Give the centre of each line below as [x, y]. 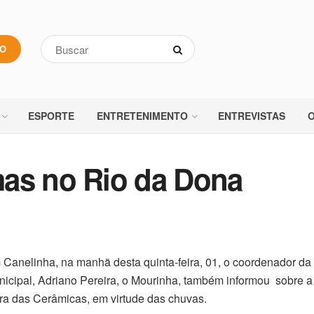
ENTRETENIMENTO [142, 116]
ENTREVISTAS [252, 116]
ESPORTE [51, 116]
